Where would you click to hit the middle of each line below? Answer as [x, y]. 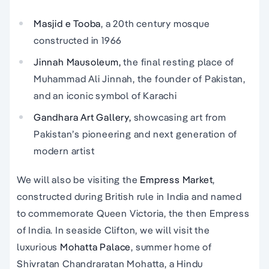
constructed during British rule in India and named [129, 197]
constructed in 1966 [78, 41]
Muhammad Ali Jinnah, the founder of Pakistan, [140, 79]
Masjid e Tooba [68, 24]
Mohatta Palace [96, 247]
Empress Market [177, 180]
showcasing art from [180, 117]
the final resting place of [179, 62]
